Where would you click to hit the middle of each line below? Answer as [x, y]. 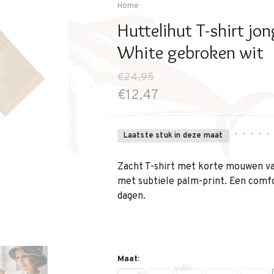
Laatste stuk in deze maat [173, 136]
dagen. [131, 196]
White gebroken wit [190, 52]
